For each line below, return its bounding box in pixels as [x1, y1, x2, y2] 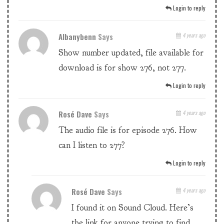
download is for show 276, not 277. [58, 62, 186, 74]
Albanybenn [58, 31, 98, 42]
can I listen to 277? [58, 139, 125, 151]
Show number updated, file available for [58, 47, 203, 59]
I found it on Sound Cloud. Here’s [71, 202, 194, 214]
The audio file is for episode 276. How [58, 124, 197, 136]
